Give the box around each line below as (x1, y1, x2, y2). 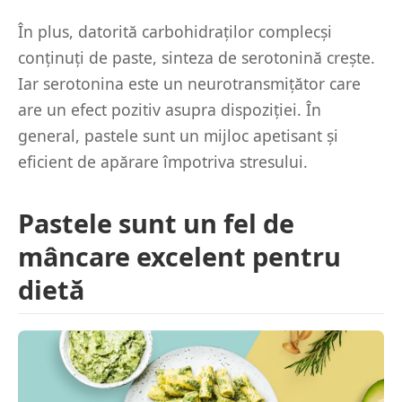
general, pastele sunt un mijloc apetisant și (18, 125, 338, 146)
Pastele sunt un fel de (18, 205, 294, 240)
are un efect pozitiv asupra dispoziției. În (18, 99, 321, 120)
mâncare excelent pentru (18, 239, 341, 274)
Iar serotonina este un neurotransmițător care (18, 73, 361, 94)
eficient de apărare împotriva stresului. (18, 151, 308, 172)
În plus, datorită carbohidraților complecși (18, 21, 332, 42)
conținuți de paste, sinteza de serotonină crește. (18, 47, 375, 68)
